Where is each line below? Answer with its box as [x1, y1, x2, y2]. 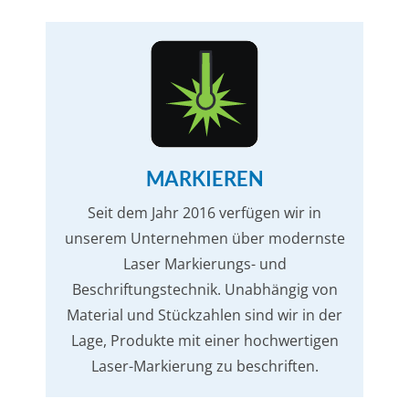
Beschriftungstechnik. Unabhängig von [71, 279, 338, 299]
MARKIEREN [145, 166, 264, 191]
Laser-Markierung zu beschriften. [90, 356, 319, 376]
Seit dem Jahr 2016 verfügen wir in [88, 203, 321, 223]
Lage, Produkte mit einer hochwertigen [70, 330, 339, 351]
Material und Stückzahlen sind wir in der [67, 305, 342, 325]
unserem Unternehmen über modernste [64, 228, 345, 248]
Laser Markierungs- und [122, 254, 287, 274]
